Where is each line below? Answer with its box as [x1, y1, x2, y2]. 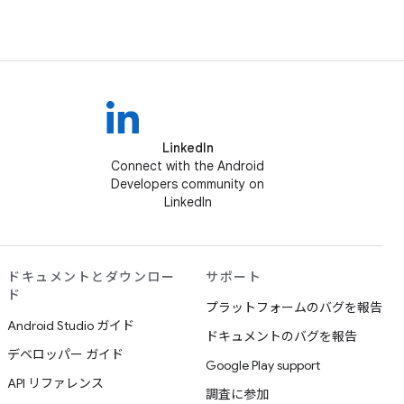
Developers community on [111, 176, 264, 192]
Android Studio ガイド [7, 317, 134, 334]
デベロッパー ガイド [7, 346, 124, 363]
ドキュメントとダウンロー [7, 269, 175, 285]
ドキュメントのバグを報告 [206, 328, 357, 344]
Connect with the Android [111, 158, 264, 174]
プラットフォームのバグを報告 [206, 299, 382, 316]
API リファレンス [7, 375, 104, 391]
